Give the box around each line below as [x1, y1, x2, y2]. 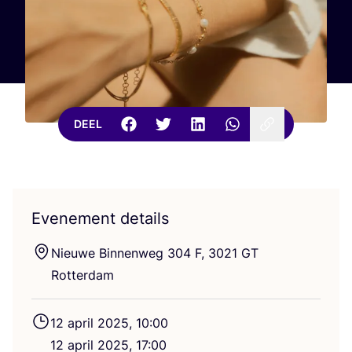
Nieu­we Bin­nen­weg [51, 244, 167, 261]
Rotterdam [51, 266, 114, 283]
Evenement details [31, 208, 169, 228]
